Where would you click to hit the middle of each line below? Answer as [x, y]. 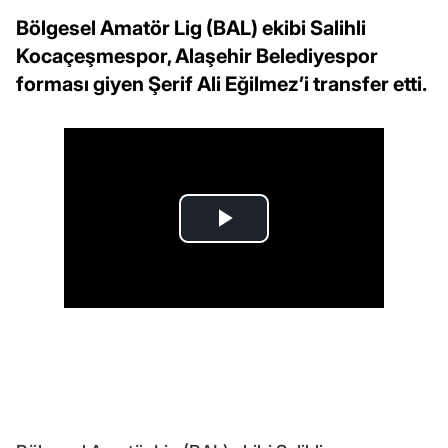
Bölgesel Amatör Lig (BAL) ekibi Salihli [191, 28]
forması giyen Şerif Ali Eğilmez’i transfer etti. [221, 84]
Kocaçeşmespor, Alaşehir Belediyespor [197, 56]
